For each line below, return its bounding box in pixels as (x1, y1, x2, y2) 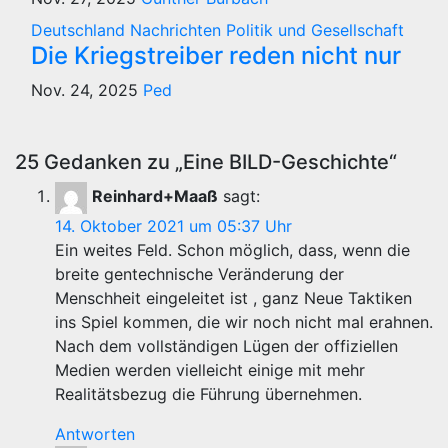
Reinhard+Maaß (92, 186, 218, 207)
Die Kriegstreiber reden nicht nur (31, 41, 401, 70)
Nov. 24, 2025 (31, 80, 143, 100)
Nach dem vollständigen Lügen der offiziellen (55, 336, 398, 356)
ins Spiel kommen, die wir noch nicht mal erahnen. (55, 312, 433, 332)
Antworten (55, 424, 135, 444)
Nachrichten (130, 20, 226, 40)
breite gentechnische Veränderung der (55, 264, 344, 284)
